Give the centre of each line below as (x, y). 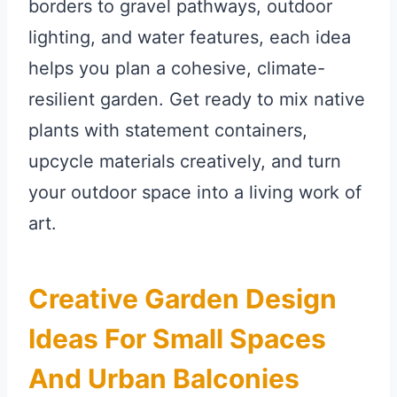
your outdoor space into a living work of (195, 193)
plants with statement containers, (168, 131)
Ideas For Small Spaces (177, 339)
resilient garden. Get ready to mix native (197, 100)
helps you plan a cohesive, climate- (177, 69)
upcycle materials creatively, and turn (185, 162)
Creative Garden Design (183, 299)
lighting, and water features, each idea (190, 38)
